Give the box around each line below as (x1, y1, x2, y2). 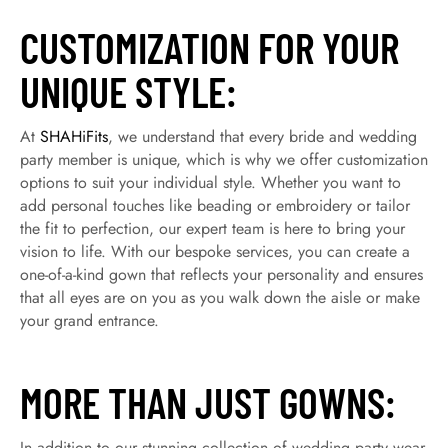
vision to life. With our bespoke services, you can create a (20, 240, 410, 263)
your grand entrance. (20, 309, 159, 332)
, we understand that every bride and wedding (108, 125, 417, 148)
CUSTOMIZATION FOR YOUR (20, 22, 399, 72)
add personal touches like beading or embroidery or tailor (20, 194, 410, 217)
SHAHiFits (40, 125, 108, 148)
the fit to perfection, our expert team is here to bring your (20, 217, 405, 240)
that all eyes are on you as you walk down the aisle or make (20, 286, 420, 309)
